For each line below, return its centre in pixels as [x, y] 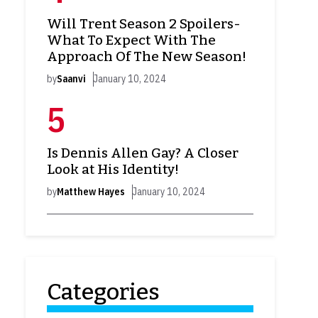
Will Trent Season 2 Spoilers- [144, 24]
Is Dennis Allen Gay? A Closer [143, 153]
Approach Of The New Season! [147, 57]
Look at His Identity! [113, 170]
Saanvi [71, 79]
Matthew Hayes [91, 192]
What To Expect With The [131, 40]
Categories [103, 292]
